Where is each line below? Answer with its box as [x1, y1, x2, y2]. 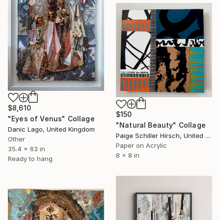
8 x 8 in [116, 151, 139, 160]
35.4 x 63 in [8, 145, 45, 153]
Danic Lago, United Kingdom [8, 125, 95, 134]
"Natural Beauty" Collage [116, 121, 206, 130]
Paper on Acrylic [116, 141, 167, 150]
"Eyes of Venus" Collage [8, 114, 95, 123]
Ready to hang [8, 155, 53, 163]
